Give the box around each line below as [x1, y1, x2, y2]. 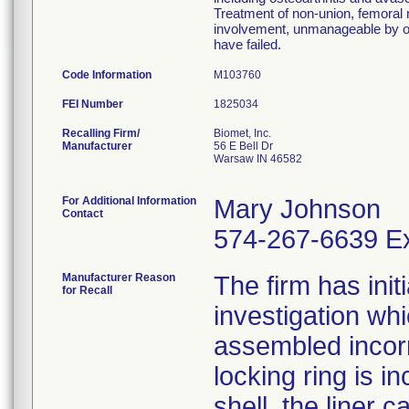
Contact [62, 207, 103, 220]
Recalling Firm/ [62, 127, 140, 140]
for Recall [62, 284, 112, 297]
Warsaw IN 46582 [214, 152, 302, 165]
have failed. [214, 37, 281, 52]
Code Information [62, 68, 152, 81]
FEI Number [62, 98, 123, 110]
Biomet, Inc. [214, 127, 271, 140]
